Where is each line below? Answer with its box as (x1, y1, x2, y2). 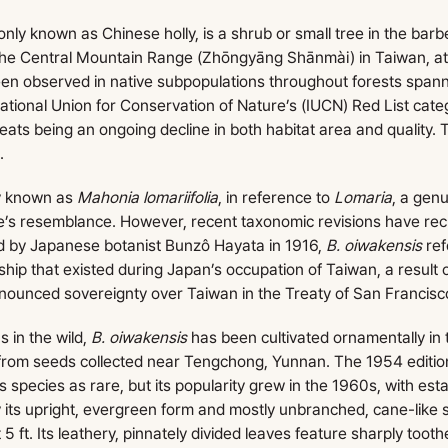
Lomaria (334, 187, 393, 207)
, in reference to (218, 187, 335, 207)
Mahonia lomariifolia (77, 187, 219, 207)
